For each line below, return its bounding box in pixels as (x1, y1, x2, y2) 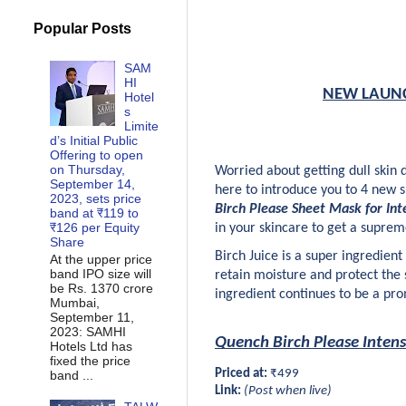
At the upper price (49, 251, 152, 266)
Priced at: (215, 366, 267, 381)
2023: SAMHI (49, 324, 126, 339)
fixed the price (49, 353, 130, 368)
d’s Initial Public (49, 132, 138, 148)
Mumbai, (49, 295, 100, 310)
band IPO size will (49, 266, 151, 281)
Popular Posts (34, 21, 131, 36)
